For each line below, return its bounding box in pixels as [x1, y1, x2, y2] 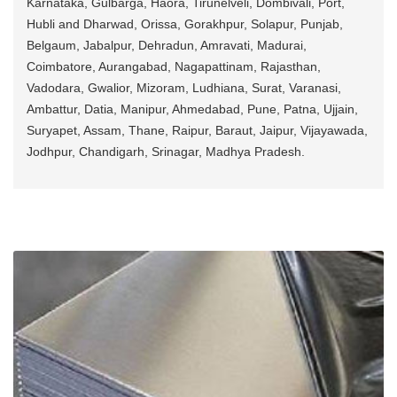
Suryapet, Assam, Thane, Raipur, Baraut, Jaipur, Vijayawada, [27, 123, 368, 138]
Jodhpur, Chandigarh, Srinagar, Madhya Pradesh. [27, 144, 305, 160]
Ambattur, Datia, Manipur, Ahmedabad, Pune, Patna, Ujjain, [27, 102, 358, 117]
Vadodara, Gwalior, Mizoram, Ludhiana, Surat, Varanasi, [27, 81, 341, 96]
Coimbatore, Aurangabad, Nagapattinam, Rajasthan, [27, 59, 321, 74]
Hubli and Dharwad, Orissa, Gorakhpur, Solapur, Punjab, [27, 17, 343, 32]
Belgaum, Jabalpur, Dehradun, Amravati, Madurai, [27, 38, 307, 53]
